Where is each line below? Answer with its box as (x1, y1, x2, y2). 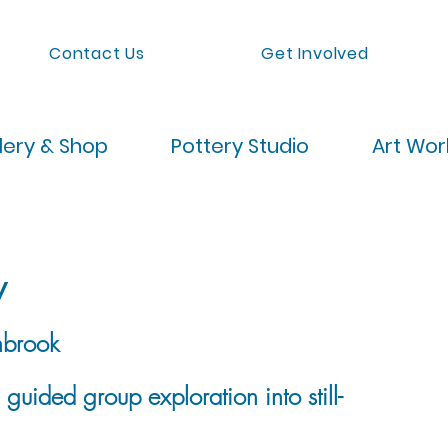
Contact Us (49, 42, 146, 65)
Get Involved (261, 42, 369, 65)
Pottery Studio (171, 132, 309, 160)
